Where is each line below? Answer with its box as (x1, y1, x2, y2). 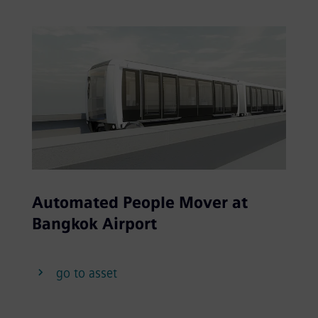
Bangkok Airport (31, 214, 157, 234)
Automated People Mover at (31, 192, 248, 212)
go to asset (55, 265, 117, 281)
